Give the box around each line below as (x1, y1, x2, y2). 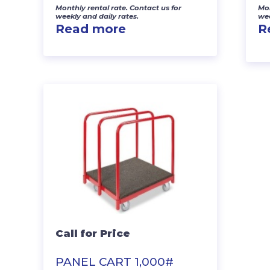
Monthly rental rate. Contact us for (55, 3, 181, 12)
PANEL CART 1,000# (55, 254, 174, 269)
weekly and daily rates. (55, 11, 139, 20)
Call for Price (55, 227, 130, 239)
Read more (55, 21, 126, 36)
